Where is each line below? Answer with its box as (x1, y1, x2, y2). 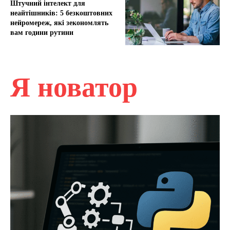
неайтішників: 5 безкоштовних (10, 9, 112, 17)
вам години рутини (10, 28, 73, 36)
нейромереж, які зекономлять (10, 18, 108, 27)
